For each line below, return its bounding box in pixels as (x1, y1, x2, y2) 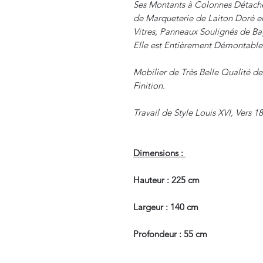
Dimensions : (133, 147, 186, 159)
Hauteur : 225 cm (133, 174, 200, 186)
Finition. (133, 79, 165, 91)
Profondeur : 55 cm (133, 228, 207, 240)
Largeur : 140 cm (133, 201, 198, 213)
